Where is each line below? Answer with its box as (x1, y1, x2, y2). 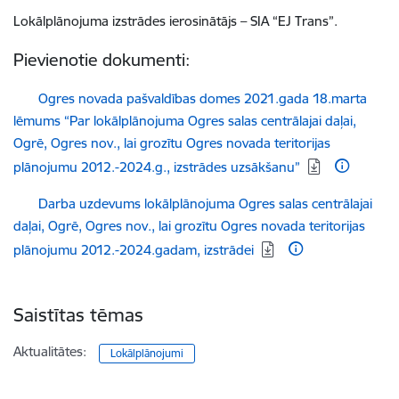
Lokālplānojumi (110, 346, 184, 360)
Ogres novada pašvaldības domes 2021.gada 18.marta (38, 90, 367, 107)
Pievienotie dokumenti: (13, 49, 190, 70)
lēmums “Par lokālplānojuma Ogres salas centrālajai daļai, (13, 112, 356, 129)
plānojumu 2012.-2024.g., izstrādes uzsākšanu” (13, 159, 300, 175)
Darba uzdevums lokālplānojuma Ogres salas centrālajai (38, 195, 372, 212)
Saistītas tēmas (13, 303, 143, 327)
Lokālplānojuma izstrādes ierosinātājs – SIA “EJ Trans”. (13, 12, 338, 29)
